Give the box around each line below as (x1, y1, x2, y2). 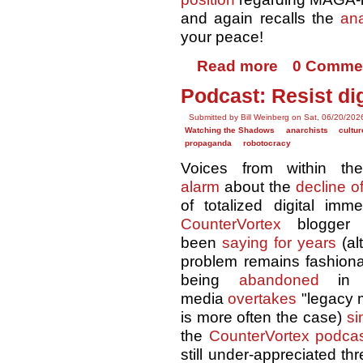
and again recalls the (181, 10, 341, 28)
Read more (196, 58, 278, 75)
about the (220, 177, 297, 195)
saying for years (221, 233, 336, 251)
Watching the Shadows (185, 126, 275, 135)
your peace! (181, 28, 263, 46)
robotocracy (242, 139, 291, 148)
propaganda (185, 139, 233, 148)
